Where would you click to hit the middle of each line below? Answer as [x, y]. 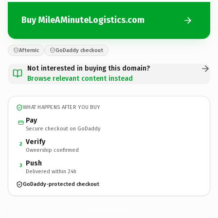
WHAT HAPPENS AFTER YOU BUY [62, 107]
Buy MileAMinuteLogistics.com [83, 20]
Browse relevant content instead [80, 78]
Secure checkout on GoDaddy [63, 128]
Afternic [29, 50]
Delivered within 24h [51, 171]
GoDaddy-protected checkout [61, 184]
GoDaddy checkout [79, 50]
